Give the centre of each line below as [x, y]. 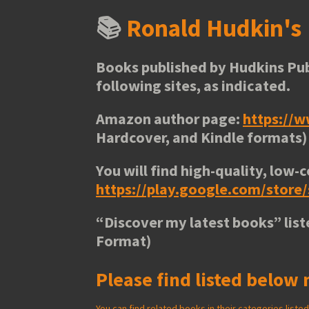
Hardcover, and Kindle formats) [201, 137]
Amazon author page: [169, 119]
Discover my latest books [189, 222]
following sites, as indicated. [193, 86]
